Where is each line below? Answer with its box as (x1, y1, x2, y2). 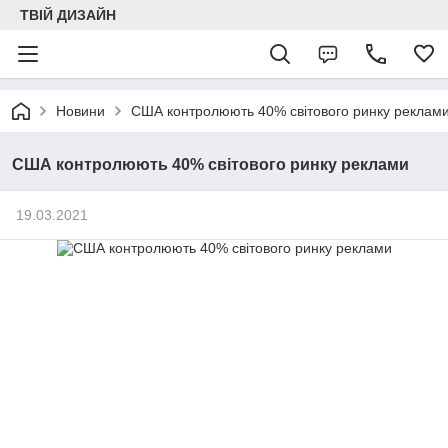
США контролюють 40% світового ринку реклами (12, 156, 409, 173)
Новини (56, 103, 105, 119)
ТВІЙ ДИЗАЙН (20, 7, 116, 23)
